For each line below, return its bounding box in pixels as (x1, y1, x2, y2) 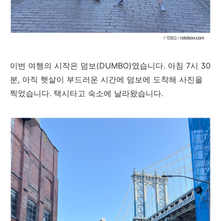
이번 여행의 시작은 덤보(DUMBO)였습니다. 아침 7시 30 (10, 60, 211, 71)
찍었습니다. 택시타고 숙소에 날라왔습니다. (10, 88, 163, 98)
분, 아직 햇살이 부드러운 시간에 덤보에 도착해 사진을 (10, 74, 203, 84)
